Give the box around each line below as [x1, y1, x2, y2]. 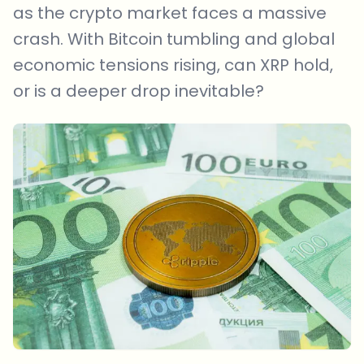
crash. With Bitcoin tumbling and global [13, 28, 335, 50]
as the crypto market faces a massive [13, 2, 327, 24]
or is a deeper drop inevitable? [13, 80, 264, 102]
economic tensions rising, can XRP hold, [13, 54, 333, 76]
